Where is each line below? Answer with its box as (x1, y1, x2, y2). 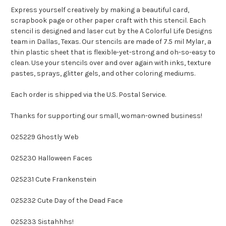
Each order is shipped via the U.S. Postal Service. (11, 90, 166, 99)
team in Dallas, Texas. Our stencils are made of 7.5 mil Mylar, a (11, 37, 211, 46)
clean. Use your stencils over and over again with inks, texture (11, 59, 211, 68)
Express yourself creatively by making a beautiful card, (11, 6, 189, 15)
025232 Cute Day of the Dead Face (11, 196, 123, 205)
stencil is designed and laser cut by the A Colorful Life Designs (11, 27, 212, 36)
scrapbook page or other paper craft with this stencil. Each (11, 16, 206, 25)
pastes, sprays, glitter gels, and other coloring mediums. (11, 69, 197, 78)
